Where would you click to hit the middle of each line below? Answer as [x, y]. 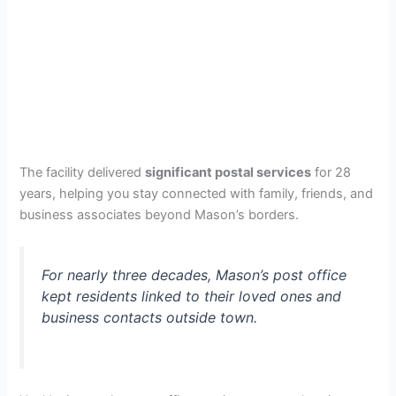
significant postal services [228, 173]
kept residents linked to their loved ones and [192, 297]
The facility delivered [83, 173]
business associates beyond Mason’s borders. [160, 215]
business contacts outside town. [150, 318]
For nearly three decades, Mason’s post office [194, 275]
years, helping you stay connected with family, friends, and [197, 194]
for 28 [331, 173]
